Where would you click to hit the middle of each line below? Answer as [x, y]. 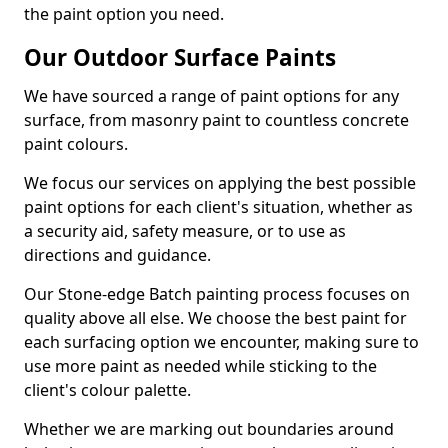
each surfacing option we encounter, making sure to [221, 342]
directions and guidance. [117, 255]
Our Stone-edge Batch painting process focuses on [217, 294]
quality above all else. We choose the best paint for [215, 318]
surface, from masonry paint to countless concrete [216, 120]
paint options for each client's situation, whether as [218, 207]
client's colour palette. [107, 390]
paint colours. [76, 144]
